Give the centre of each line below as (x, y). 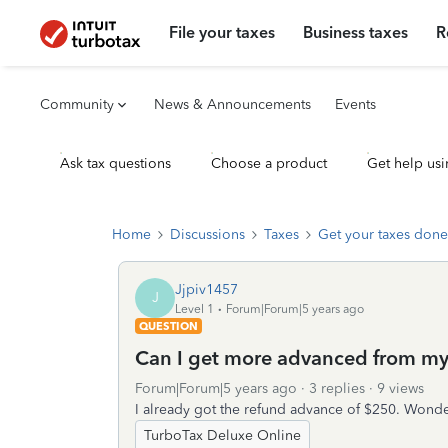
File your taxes (222, 32)
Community (77, 104)
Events (355, 104)
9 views (400, 388)
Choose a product (269, 163)
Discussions (207, 234)
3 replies (337, 388)
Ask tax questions (115, 163)
